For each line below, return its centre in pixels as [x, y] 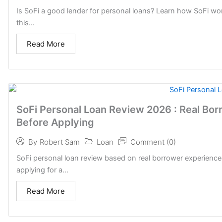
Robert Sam [60, 142]
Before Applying [55, 122]
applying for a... [42, 170]
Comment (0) [153, 142]
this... [26, 23]
